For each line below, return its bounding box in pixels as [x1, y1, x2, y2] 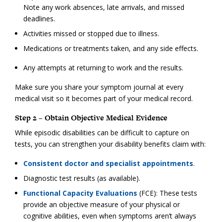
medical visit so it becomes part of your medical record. [15, 93, 193, 103]
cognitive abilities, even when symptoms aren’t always [23, 211, 196, 221]
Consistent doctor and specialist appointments [23, 158, 193, 168]
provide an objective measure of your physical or [23, 199, 180, 209]
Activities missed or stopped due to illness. [23, 28, 159, 38]
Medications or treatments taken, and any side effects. [23, 43, 198, 53]
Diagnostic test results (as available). [23, 173, 140, 183]
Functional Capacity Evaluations [23, 188, 137, 198]
